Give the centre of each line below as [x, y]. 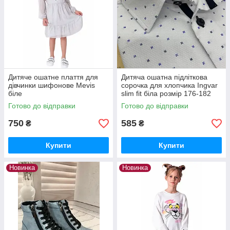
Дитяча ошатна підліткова [164, 77]
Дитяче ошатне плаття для [53, 77]
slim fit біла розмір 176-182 [166, 94]
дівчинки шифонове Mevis [52, 85]
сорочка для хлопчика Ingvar [169, 85]
